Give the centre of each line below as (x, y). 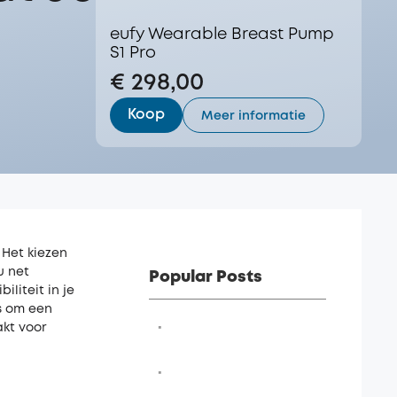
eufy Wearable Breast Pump (222, 35)
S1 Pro (133, 53)
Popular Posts (206, 277)
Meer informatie (253, 116)
